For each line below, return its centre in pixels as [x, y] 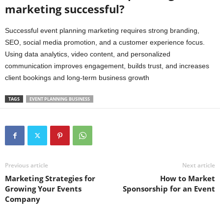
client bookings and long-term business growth [77, 78]
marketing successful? [65, 9]
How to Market [188, 179]
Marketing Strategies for [50, 179]
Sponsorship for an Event [169, 189]
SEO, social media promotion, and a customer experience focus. [105, 42]
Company [23, 199]
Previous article [27, 165]
